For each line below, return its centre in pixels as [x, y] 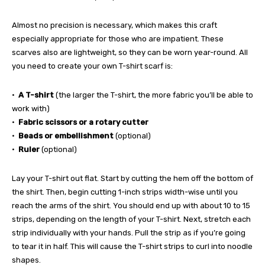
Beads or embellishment [66, 135]
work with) [31, 108]
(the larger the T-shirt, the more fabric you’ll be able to [154, 95]
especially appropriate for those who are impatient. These [118, 38]
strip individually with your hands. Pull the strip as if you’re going [129, 232]
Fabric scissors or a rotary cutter [83, 122]
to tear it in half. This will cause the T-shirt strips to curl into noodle [132, 246]
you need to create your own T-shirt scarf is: [92, 66]
